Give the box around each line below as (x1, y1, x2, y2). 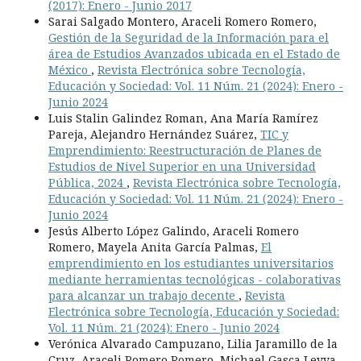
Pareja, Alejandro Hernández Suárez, (48, 127, 260, 142)
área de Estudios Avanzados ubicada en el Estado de (48, 46, 340, 61)
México (48, 62, 91, 77)
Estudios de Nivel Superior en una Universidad (48, 159, 316, 174)
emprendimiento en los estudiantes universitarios (48, 255, 334, 271)
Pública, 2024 (48, 175, 127, 190)
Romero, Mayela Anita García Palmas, (48, 239, 261, 255)
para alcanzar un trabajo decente (48, 288, 239, 303)
